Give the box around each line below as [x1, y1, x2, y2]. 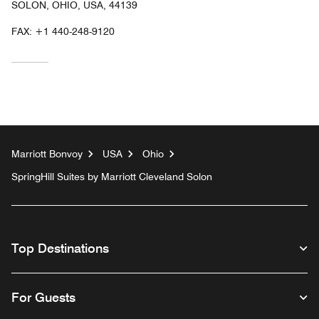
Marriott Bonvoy [11, 147, 83, 159]
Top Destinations [11, 240, 109, 256]
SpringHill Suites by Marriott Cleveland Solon [11, 170, 212, 182]
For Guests [11, 289, 75, 305]
